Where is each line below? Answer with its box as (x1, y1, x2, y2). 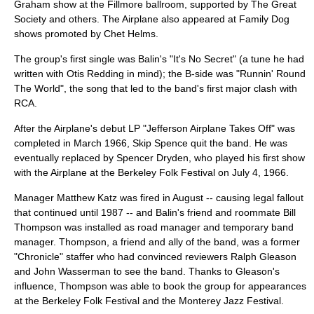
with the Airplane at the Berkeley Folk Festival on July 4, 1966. (14, 167, 289, 178)
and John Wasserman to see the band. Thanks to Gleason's (14, 266, 280, 277)
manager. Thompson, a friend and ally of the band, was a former (14, 236, 300, 247)
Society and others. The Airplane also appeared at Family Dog (14, 13, 289, 25)
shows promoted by (14, 28, 104, 39)
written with (14, 68, 67, 79)
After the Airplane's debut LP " (14, 123, 146, 134)
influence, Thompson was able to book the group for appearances (14, 280, 306, 292)
